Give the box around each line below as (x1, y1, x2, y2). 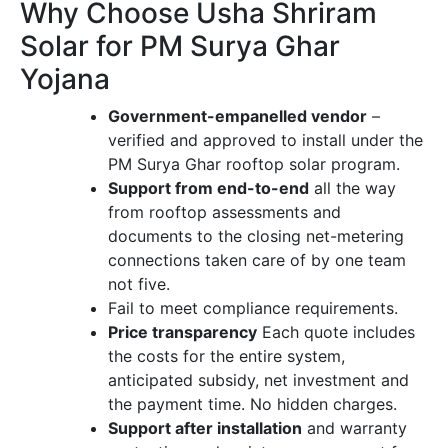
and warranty (302, 418, 407, 439)
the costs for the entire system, (108, 346, 345, 367)
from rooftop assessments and (108, 202, 341, 223)
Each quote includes (257, 322, 415, 343)
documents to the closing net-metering (108, 226, 404, 247)
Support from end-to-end (108, 178, 309, 199)
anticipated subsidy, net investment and (108, 370, 409, 391)
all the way (309, 178, 396, 199)
